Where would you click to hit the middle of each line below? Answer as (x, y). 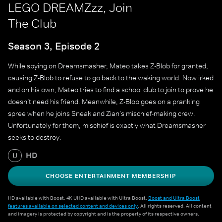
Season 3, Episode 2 (54, 46)
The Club (32, 24)
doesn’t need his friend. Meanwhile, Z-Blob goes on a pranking (104, 102)
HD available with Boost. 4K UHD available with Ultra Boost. (78, 198)
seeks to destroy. (35, 138)
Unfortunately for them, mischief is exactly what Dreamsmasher (107, 126)
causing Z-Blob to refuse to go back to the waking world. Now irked (111, 78)
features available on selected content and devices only (73, 206)
